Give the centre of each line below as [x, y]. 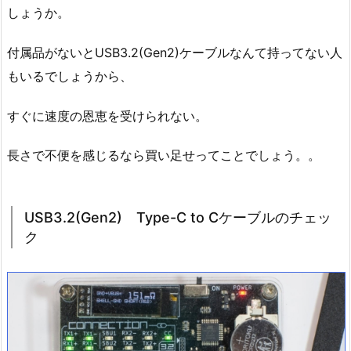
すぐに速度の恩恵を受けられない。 [107, 116]
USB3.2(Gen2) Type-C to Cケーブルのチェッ [178, 218]
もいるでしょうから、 [70, 76]
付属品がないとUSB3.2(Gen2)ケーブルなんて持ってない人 [175, 52]
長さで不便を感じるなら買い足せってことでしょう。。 [164, 156]
